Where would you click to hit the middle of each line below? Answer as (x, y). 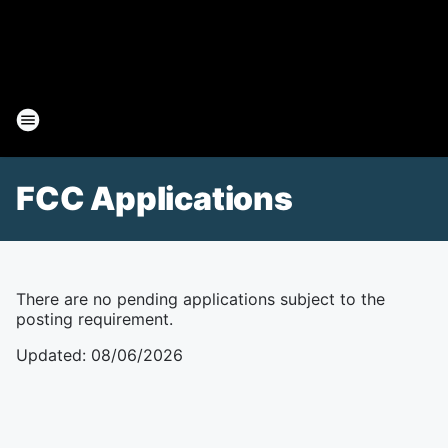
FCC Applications (154, 198)
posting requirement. (94, 319)
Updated (49, 355)
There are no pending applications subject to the (200, 299)
